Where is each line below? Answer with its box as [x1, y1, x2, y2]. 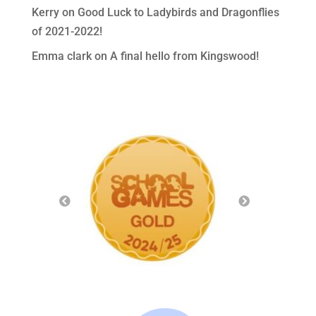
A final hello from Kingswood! [109, 49, 259, 63]
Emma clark [31, 49, 92, 63]
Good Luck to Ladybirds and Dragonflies [77, 5, 279, 19]
